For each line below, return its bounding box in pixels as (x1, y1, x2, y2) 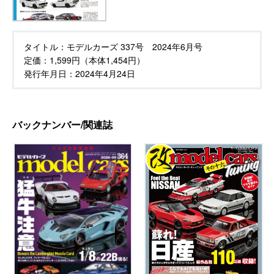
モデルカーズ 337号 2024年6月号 (67, 40, 202, 53)
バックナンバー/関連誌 (12, 117, 113, 131)
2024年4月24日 (75, 67, 135, 80)
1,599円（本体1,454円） (50, 53, 145, 66)
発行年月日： (24, 67, 75, 80)
